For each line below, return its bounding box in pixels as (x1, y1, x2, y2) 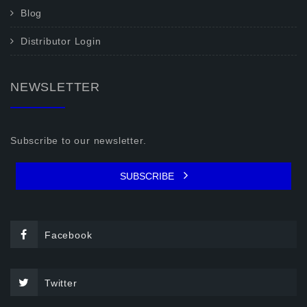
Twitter (45, 278, 77, 289)
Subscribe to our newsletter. (10, 135, 147, 147)
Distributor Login (21, 36, 101, 47)
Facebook (45, 230, 93, 241)
